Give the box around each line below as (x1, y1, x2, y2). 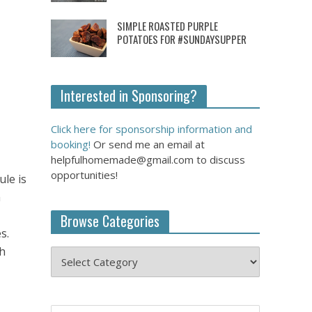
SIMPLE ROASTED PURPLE (116, 18, 218, 34)
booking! (50, 136, 91, 151)
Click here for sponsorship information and (50, 121, 252, 136)
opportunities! (50, 167, 118, 182)
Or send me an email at (90, 136, 205, 151)
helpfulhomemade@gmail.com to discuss (50, 152, 245, 166)
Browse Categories (60, 210, 159, 231)
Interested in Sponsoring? (60, 84, 197, 106)
